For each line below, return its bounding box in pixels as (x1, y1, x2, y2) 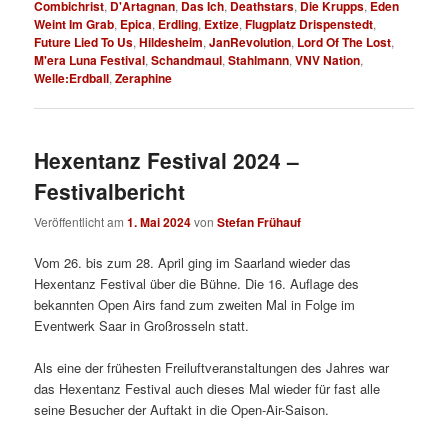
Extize (204, 14, 240, 33)
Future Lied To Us (34, 32, 134, 51)
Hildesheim (139, 32, 204, 51)
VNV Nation (295, 50, 361, 69)
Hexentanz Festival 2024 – (34, 144, 300, 175)
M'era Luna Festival (34, 50, 146, 69)
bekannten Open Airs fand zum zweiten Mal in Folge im (34, 295, 356, 315)
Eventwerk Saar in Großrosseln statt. (34, 316, 250, 336)
